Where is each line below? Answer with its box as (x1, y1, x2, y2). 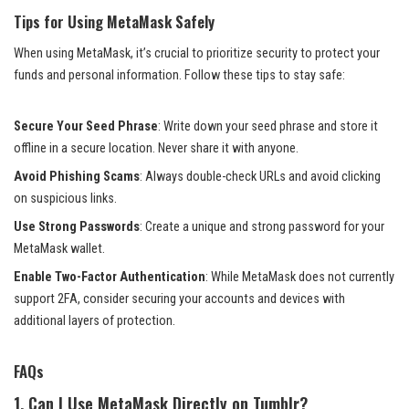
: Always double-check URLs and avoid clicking (140, 168, 381, 184)
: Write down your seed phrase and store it (158, 118, 378, 134)
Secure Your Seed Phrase (14, 118, 158, 134)
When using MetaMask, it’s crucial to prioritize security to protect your (14, 45, 380, 61)
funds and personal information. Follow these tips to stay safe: (14, 67, 345, 83)
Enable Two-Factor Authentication (14, 268, 205, 285)
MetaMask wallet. (14, 240, 105, 257)
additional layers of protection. (14, 312, 175, 329)
